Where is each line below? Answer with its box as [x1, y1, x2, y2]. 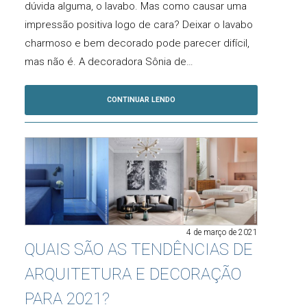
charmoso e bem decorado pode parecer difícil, [25, 36, 249, 49]
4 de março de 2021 [186, 228, 258, 238]
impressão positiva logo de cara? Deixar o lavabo [25, 18, 253, 31]
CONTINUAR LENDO [107, 95, 175, 104]
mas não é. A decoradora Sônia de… [25, 55, 193, 68]
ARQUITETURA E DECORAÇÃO [25, 265, 241, 284]
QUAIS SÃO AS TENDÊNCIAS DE [25, 240, 253, 260]
